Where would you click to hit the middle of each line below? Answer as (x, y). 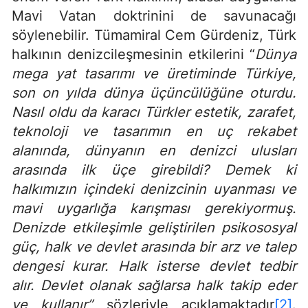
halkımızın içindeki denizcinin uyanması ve (154, 189)
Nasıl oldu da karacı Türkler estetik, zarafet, (154, 112)
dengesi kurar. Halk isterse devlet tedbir (154, 266)
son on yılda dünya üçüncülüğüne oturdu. (154, 93)
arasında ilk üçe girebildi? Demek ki (154, 170)
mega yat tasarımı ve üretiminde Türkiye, (154, 74)
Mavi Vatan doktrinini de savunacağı (154, 16)
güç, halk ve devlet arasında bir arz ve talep (154, 247)
